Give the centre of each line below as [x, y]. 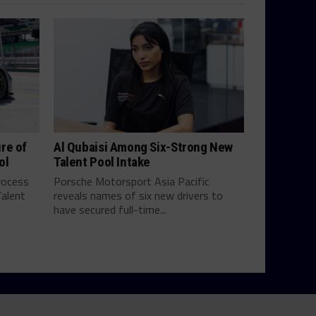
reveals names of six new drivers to [138, 195]
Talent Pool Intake [102, 162]
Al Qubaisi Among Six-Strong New [144, 147]
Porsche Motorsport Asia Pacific [132, 181]
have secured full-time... [110, 209]
